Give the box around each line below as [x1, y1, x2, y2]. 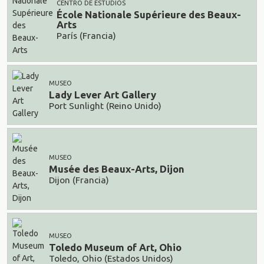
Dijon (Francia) [49, 174, 109, 185]
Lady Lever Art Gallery [49, 89, 156, 101]
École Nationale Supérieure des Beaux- [57, 9, 241, 21]
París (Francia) [57, 30, 116, 41]
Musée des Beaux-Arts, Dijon [49, 163, 184, 175]
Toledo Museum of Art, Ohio [49, 242, 181, 253]
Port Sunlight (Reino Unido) [49, 100, 161, 111]
